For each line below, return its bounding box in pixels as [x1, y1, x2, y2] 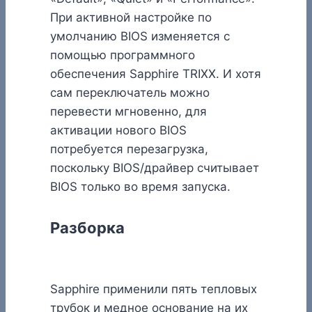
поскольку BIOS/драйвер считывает [50, 161, 259, 175]
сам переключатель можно [50, 86, 210, 100]
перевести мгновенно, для [50, 104, 207, 119]
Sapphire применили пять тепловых [50, 281, 257, 296]
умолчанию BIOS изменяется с [50, 29, 230, 44]
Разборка [50, 219, 125, 237]
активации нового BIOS [50, 123, 187, 138]
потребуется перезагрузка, [50, 142, 208, 157]
